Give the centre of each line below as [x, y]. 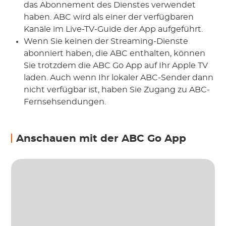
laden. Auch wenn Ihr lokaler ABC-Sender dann [119, 77]
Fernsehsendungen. [65, 102]
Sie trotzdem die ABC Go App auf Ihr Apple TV [116, 65]
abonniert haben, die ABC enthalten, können [115, 53]
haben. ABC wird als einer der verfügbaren [109, 17]
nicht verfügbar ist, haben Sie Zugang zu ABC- [117, 90]
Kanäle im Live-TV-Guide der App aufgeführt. [114, 29]
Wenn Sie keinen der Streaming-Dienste [106, 41]
